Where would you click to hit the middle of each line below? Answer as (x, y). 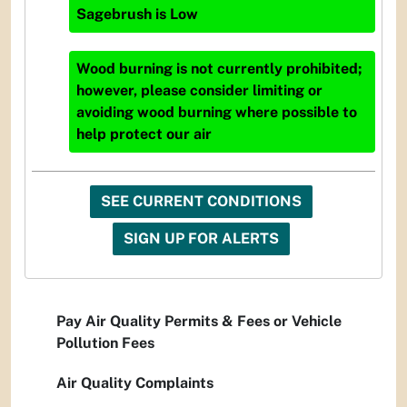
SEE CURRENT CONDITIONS (201, 202)
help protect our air (144, 134)
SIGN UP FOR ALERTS (201, 239)
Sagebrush (114, 15)
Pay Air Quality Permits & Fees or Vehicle (199, 322)
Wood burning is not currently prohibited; (219, 69)
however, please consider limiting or (199, 91)
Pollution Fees (105, 343)
